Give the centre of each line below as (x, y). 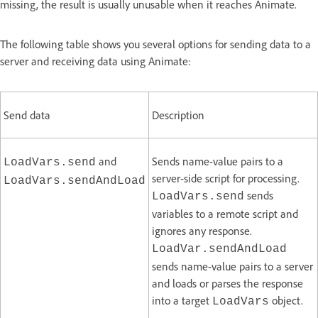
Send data (27, 115)
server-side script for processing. (226, 178)
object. (286, 300)
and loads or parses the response (227, 283)
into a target (182, 300)
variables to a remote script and (225, 213)
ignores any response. (202, 230)
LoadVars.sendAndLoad (75, 181)
